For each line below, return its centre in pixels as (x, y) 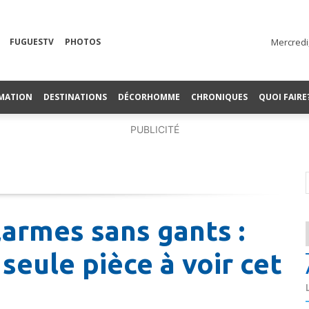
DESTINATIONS (75, 97)
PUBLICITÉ (154, 129)
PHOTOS (83, 42)
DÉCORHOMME (149, 97)
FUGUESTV (32, 42)
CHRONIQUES (219, 97)
